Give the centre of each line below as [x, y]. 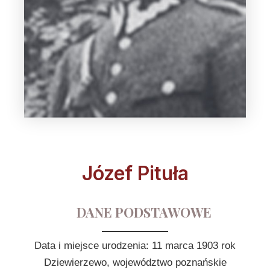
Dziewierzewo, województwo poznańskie [135, 262]
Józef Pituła [135, 173]
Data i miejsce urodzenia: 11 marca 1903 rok [135, 246]
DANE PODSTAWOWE [144, 212]
